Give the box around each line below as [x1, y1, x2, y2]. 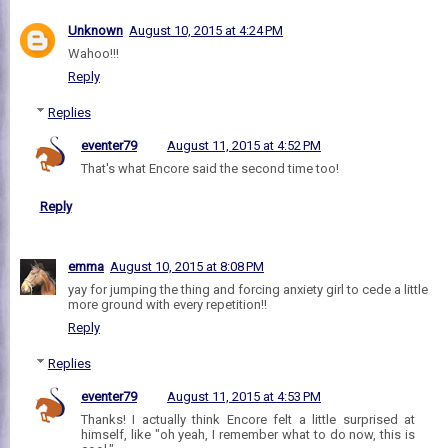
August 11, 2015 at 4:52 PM [167, 138, 321, 154]
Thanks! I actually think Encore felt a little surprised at [81, 411, 415, 427]
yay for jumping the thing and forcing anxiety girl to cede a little [68, 281, 428, 297]
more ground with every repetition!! [68, 296, 267, 312]
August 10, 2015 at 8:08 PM [110, 258, 264, 274]
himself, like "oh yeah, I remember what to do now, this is [81, 426, 415, 442]
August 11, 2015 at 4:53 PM [167, 388, 321, 404]
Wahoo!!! [68, 45, 119, 61]
